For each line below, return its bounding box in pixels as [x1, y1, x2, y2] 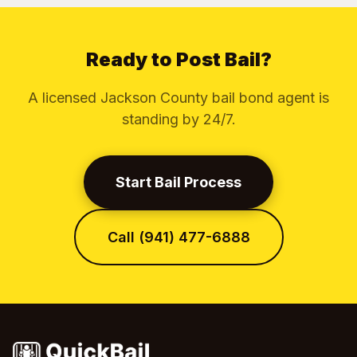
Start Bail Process [116, 174, 241, 190]
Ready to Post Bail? [85, 48, 272, 71]
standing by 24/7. [121, 111, 236, 127]
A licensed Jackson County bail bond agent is [28, 89, 329, 106]
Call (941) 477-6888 [107, 229, 250, 245]
